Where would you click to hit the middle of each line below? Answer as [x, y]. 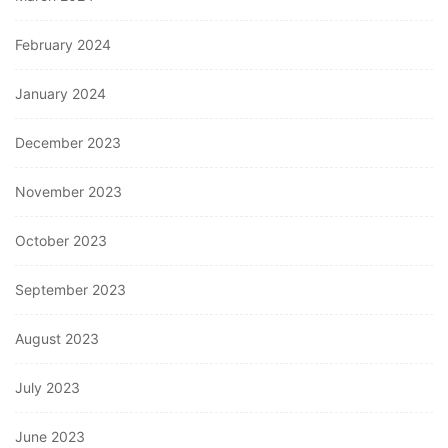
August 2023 [57, 339]
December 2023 [68, 143]
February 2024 [63, 45]
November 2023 [68, 192]
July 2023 [47, 388]
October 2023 [61, 241]
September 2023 [70, 290]
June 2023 [50, 437]
